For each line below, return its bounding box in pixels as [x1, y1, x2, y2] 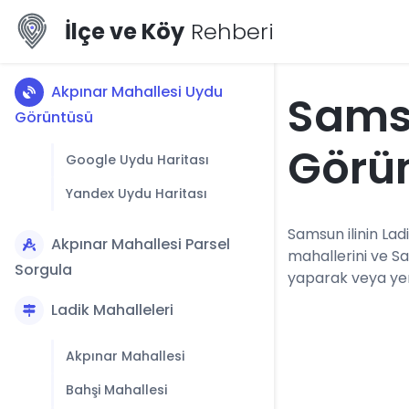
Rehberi [184, 16, 274, 47]
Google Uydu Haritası [66, 151, 209, 169]
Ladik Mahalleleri [51, 299, 173, 320]
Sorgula [15, 259, 72, 280]
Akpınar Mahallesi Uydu [51, 81, 223, 102]
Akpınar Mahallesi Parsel [51, 234, 230, 255]
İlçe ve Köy [65, 16, 184, 47]
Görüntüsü [15, 107, 93, 128]
